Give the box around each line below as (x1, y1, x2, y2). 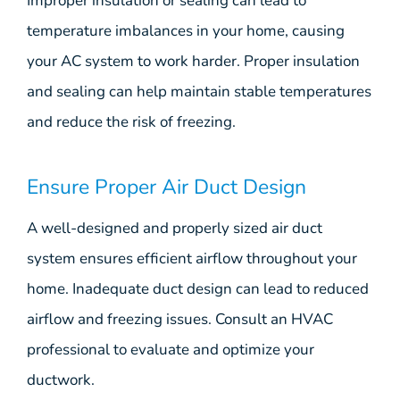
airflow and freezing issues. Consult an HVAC (27, 309, 333, 330)
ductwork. (27, 370, 95, 391)
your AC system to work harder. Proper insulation (27, 50, 360, 71)
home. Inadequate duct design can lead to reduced (27, 279, 369, 300)
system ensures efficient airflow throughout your (27, 248, 357, 270)
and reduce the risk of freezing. (27, 111, 236, 132)
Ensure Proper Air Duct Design (27, 173, 306, 202)
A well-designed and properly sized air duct (27, 218, 322, 239)
